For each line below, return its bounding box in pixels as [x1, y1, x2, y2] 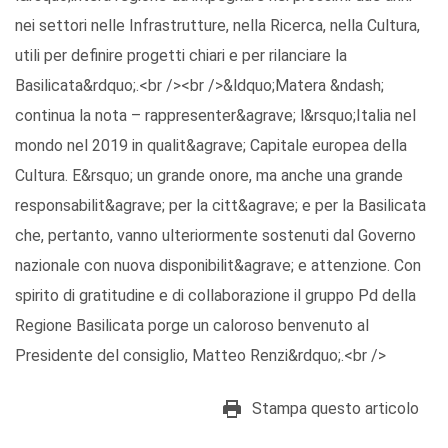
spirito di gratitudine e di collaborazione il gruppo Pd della [15, 286, 416, 306]
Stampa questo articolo [252, 399, 419, 419]
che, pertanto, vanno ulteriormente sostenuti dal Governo [15, 226, 416, 246]
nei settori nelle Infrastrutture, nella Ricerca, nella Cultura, [15, 16, 420, 36]
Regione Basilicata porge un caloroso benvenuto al [15, 316, 369, 336]
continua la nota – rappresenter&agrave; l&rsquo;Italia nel [15, 106, 416, 126]
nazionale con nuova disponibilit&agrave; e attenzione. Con [15, 256, 421, 276]
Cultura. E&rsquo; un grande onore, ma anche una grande [15, 166, 403, 186]
